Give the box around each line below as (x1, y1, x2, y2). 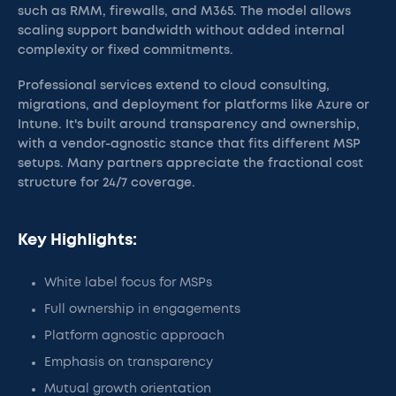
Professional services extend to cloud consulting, (18, 80, 330, 92)
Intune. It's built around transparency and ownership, (18, 118, 360, 131)
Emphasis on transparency (44, 356, 213, 369)
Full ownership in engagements (44, 303, 240, 316)
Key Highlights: (18, 232, 137, 248)
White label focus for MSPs (44, 277, 212, 289)
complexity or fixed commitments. (18, 44, 233, 57)
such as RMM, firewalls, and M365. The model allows (18, 5, 351, 18)
